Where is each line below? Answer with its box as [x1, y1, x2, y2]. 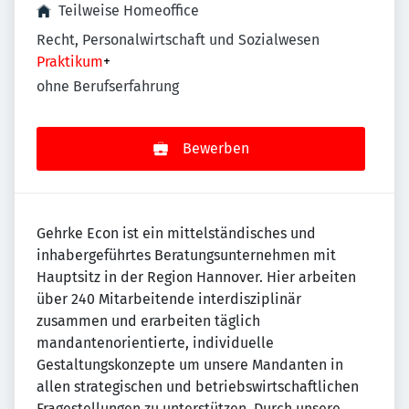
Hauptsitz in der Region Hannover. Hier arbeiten [37, 268, 356, 287]
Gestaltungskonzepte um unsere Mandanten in [37, 356, 343, 374]
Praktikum [37, 53, 103, 70]
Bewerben [182, 140, 249, 158]
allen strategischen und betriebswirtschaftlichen [37, 378, 359, 396]
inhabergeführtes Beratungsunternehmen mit [37, 246, 336, 265]
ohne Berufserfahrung [37, 78, 179, 96]
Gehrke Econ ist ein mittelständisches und [37, 225, 316, 243]
